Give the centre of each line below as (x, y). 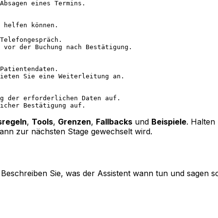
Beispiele (169, 121)
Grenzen (74, 121)
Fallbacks (114, 121)
